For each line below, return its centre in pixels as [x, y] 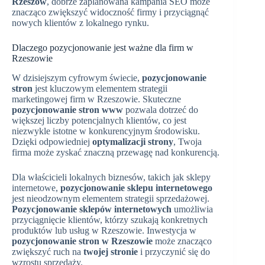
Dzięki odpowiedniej [52, 141]
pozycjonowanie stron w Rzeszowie [82, 241]
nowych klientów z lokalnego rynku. [80, 23]
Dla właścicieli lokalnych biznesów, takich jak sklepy [111, 177]
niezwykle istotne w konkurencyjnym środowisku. [106, 131]
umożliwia [192, 209]
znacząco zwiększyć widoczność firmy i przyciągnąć [110, 12]
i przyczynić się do [174, 251]
